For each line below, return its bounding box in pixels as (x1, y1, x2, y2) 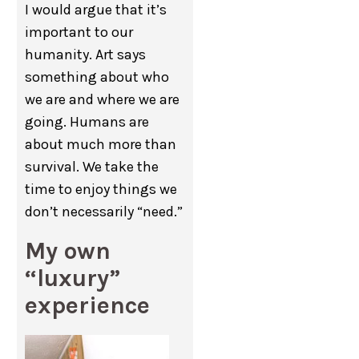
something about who (25, 68, 170, 86)
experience (25, 291, 151, 320)
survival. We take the (25, 158, 159, 175)
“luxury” (25, 264, 121, 292)
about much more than (25, 135, 177, 153)
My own (25, 236, 111, 265)
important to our (25, 23, 134, 41)
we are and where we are (25, 91, 180, 108)
